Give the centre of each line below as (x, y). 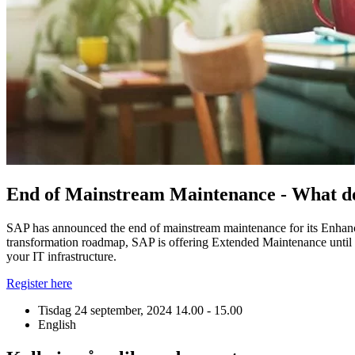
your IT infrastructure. (61, 256)
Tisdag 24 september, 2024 (107, 310)
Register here (39, 283)
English (57, 324)
